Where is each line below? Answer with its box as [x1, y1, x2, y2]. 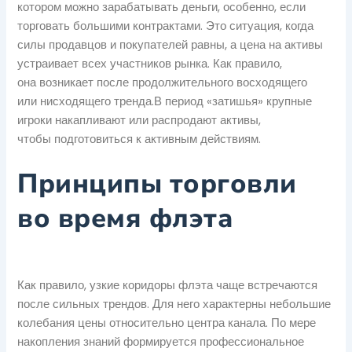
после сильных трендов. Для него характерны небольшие [17, 295, 332, 312]
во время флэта [17, 200, 233, 236]
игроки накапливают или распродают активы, [17, 112, 262, 128]
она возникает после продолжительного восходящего [17, 74, 308, 90]
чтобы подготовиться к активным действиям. [17, 130, 262, 147]
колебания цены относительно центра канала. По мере [17, 314, 317, 331]
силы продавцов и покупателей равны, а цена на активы [17, 36, 324, 53]
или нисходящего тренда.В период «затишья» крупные [17, 93, 313, 109]
